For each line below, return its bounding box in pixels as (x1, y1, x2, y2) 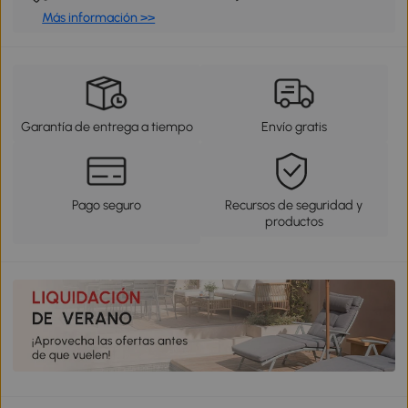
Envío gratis (260, 118, 327, 136)
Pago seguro (72, 197, 142, 214)
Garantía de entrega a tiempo (20, 118, 193, 136)
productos (264, 213, 323, 230)
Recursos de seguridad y (225, 197, 363, 214)
